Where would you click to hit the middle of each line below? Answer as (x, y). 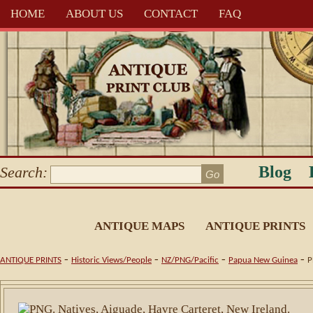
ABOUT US (94, 14)
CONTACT (171, 14)
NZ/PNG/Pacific (190, 260)
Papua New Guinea (263, 260)
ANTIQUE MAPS (139, 226)
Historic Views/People (111, 260)
